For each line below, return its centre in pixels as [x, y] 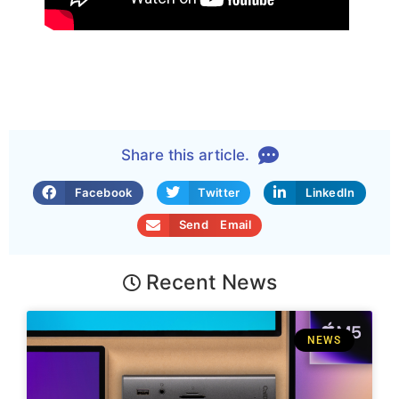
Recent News [208, 282]
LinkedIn [330, 192]
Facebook [104, 192]
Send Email [215, 225]
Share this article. [187, 155]
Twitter [219, 192]
